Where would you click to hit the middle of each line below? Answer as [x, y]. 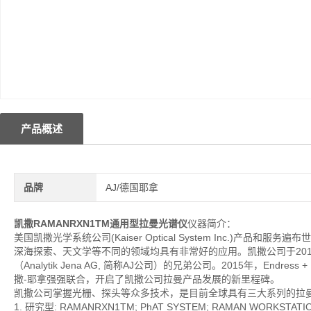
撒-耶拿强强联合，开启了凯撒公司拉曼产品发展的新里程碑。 [147, 279]
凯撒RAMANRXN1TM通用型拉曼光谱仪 [101, 224]
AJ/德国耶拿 [132, 187]
